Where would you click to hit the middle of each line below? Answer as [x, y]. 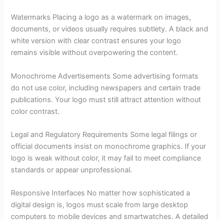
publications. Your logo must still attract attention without [106, 99]
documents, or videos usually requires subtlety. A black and [110, 29]
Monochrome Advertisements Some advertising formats [105, 76]
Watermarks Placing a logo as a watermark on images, [101, 17]
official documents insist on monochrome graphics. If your [109, 146]
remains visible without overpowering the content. [95, 53]
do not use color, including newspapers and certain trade [106, 88]
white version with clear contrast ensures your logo [96, 41]
